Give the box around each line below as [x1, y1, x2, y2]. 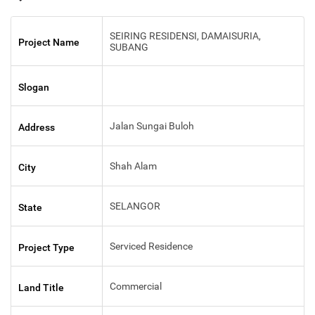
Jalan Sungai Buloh [110, 120, 194, 132]
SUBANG [110, 41, 148, 53]
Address [18, 122, 55, 134]
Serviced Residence [110, 240, 193, 252]
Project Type [18, 242, 75, 254]
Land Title [18, 282, 64, 294]
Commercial [110, 281, 162, 292]
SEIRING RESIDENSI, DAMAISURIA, [110, 30, 261, 42]
